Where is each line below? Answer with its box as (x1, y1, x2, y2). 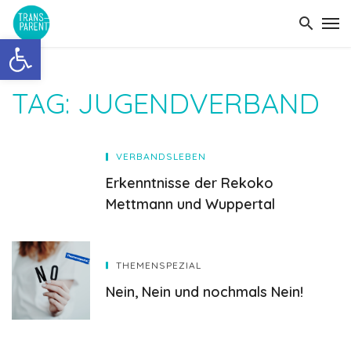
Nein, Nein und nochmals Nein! (106, 282, 303, 300)
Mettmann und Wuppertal (106, 195, 275, 212)
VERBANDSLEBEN (116, 150, 206, 162)
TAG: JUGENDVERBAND (12, 85, 320, 121)
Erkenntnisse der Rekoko (106, 174, 273, 191)
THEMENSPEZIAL (116, 259, 201, 271)
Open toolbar (7, 29, 92, 63)
